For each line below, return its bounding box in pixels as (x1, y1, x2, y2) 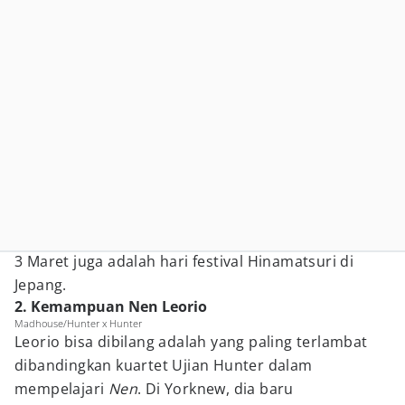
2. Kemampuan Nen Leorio (14, 297, 207, 316)
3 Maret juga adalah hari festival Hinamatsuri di (14, 251, 354, 271)
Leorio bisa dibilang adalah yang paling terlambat (14, 332, 368, 352)
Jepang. (14, 275, 71, 295)
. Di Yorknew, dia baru (137, 379, 294, 399)
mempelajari (14, 379, 108, 399)
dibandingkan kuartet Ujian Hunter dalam (14, 355, 313, 375)
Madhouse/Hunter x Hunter (14, 316, 142, 330)
